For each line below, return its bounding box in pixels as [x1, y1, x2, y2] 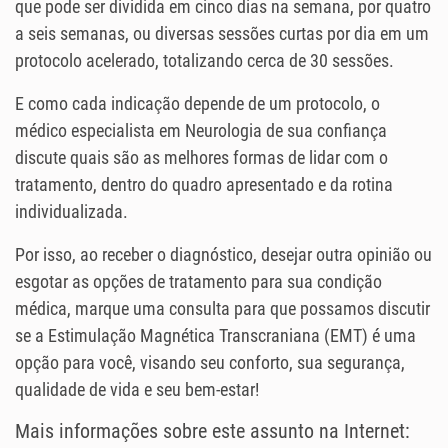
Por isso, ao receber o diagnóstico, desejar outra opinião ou [15, 244, 432, 266]
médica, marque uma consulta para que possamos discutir [15, 298, 430, 320]
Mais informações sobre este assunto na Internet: [15, 419, 410, 444]
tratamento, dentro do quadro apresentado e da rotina [15, 174, 393, 196]
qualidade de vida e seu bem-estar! [15, 379, 259, 401]
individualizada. [15, 201, 128, 223]
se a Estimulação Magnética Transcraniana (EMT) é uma [15, 325, 416, 347]
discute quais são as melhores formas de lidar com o [15, 147, 388, 169]
